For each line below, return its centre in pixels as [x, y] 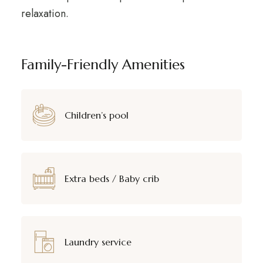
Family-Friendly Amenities [103, 65]
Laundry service [98, 242]
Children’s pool [96, 115]
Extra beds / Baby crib [112, 178]
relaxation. [45, 14]
